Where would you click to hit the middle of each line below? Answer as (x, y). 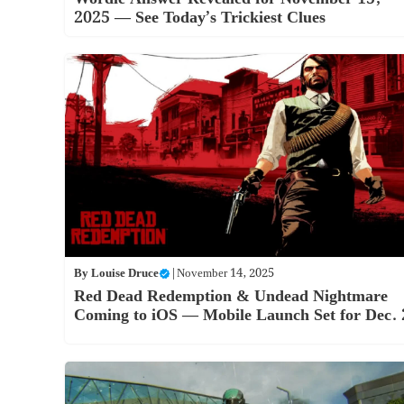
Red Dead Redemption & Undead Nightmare (231, 296)
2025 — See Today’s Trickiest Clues (200, 18)
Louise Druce (125, 273)
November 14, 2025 (225, 273)
